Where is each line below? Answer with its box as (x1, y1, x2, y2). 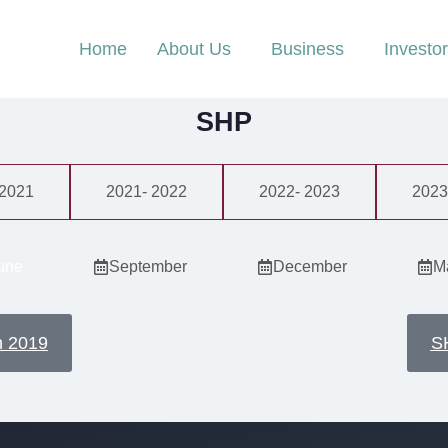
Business (271, 39, 345, 59)
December (272, 258, 347, 275)
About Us (157, 39, 232, 59)
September (108, 258, 187, 275)
